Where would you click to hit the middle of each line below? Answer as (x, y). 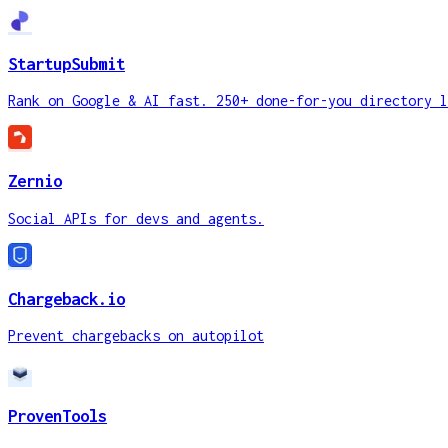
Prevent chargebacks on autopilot (136, 336)
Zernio (35, 181)
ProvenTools (57, 416)
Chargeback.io (66, 298)
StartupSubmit (66, 63)
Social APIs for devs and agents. (136, 218)
